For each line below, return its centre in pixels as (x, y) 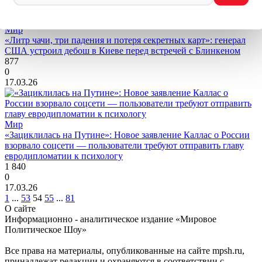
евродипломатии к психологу (64, 156)
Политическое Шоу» (46, 230)
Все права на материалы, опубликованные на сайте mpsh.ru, (125, 251)
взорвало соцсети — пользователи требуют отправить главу (124, 145)
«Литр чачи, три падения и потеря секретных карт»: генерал (125, 40)
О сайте (20, 208)
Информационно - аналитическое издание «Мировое (111, 219)
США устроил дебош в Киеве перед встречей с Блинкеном (123, 51)
